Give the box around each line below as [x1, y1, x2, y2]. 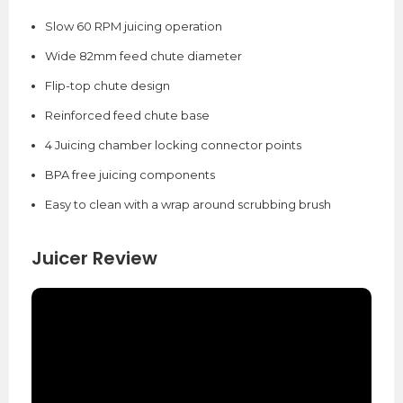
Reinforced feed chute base [44, 108, 210, 123]
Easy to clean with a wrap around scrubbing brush [44, 197, 331, 212]
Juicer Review [31, 246, 157, 272]
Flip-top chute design [44, 78, 170, 94]
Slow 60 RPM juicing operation [44, 19, 222, 34]
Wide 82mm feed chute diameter [44, 49, 242, 64]
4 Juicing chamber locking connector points [44, 138, 301, 153]
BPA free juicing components [44, 167, 215, 183]
